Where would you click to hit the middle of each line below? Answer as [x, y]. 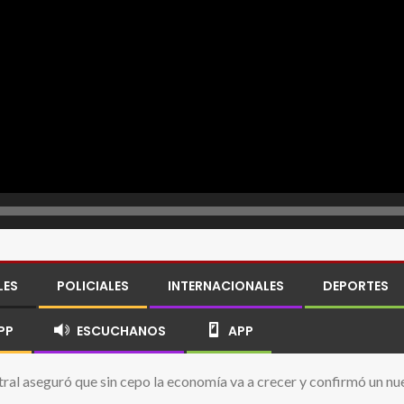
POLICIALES [93, 285]
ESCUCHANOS [121, 331]
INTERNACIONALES [226, 285]
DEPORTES [356, 285]
